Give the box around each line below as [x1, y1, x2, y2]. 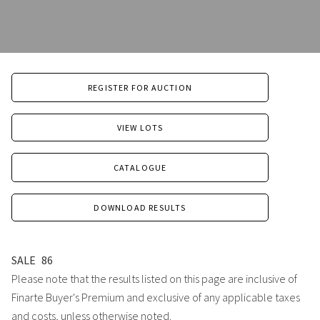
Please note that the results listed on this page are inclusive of [11, 271, 297, 286]
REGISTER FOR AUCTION [88, 82, 192, 94]
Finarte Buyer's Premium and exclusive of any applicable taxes [11, 290, 300, 305]
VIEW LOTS [116, 122, 164, 134]
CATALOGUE [113, 162, 167, 174]
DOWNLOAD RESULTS [94, 202, 186, 214]
